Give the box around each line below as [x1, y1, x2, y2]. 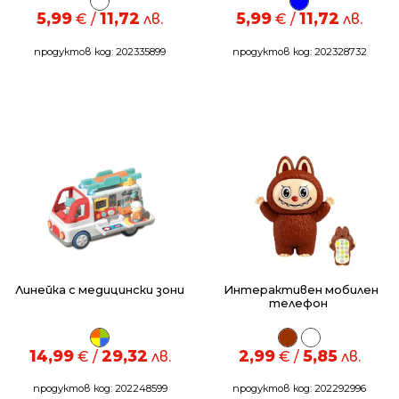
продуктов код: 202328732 [232, 45, 367, 58]
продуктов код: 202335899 [34, 45, 166, 58]
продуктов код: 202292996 [232, 382, 366, 395]
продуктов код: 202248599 [32, 382, 167, 395]
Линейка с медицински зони [12, 282, 187, 297]
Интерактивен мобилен [220, 282, 379, 297]
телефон [268, 296, 330, 310]
